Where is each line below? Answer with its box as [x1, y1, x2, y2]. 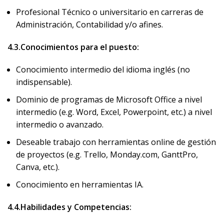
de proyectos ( [16, 149, 69, 160]
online [151, 136, 176, 147]
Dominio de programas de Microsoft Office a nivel [16, 94, 202, 105]
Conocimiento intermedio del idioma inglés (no [16, 64, 190, 75]
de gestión [176, 136, 216, 147]
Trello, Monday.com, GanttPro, [83, 149, 198, 160]
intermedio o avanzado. [16, 119, 105, 130]
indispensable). [16, 76, 72, 87]
